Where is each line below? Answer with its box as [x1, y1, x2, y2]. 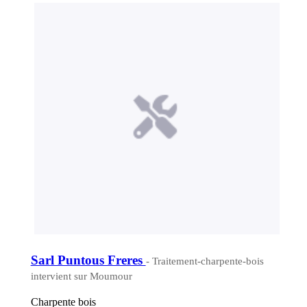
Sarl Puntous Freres [30, 253, 146, 268]
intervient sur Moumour [30, 271, 132, 282]
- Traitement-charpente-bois [145, 256, 264, 267]
